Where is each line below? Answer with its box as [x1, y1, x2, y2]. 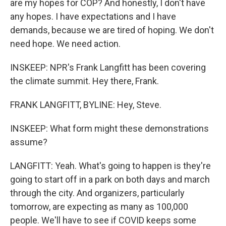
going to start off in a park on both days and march [10, 174, 210, 185]
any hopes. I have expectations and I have [10, 11, 176, 22]
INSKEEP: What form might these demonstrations [10, 123, 209, 134]
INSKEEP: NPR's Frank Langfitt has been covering [10, 62, 206, 73]
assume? [10, 137, 47, 147]
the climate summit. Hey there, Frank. [10, 76, 159, 86]
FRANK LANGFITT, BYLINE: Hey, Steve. [10, 99, 161, 110]
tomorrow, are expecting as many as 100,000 [10, 201, 188, 212]
